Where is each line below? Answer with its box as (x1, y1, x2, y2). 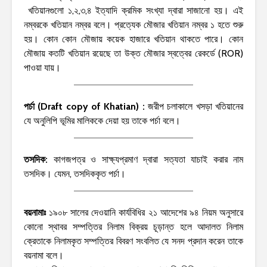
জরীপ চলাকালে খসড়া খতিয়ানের (148, 100, 243, 112)
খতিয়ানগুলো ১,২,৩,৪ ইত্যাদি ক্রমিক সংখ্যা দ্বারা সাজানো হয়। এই (24, 4, 243, 16)
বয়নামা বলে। (24, 249, 64, 261)
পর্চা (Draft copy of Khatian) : (24, 100, 148, 112)
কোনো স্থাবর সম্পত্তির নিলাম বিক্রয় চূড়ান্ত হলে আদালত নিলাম (24, 221, 243, 232)
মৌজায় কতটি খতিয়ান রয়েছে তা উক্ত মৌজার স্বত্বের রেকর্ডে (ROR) (24, 47, 243, 59)
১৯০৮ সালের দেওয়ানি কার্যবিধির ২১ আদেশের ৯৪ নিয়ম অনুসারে (46, 206, 243, 218)
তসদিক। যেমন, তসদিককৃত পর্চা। (24, 167, 126, 179)
